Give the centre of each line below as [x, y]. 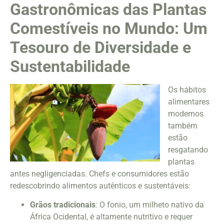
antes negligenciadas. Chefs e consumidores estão [99, 173]
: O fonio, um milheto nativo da [150, 205]
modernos [186, 113]
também [183, 125]
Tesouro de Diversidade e [100, 47]
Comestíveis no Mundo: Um [109, 28]
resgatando [188, 149]
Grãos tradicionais [63, 205]
